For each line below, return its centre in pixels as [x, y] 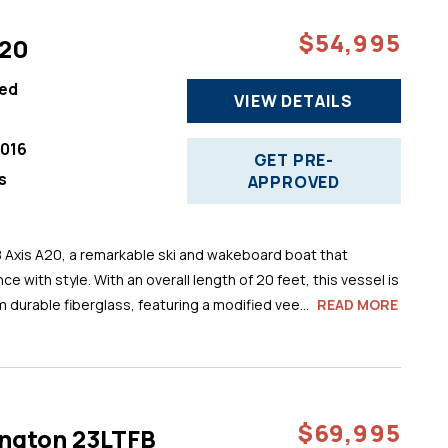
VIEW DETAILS [294, 100]
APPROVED [293, 181]
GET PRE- [293, 159]
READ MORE [357, 304]
